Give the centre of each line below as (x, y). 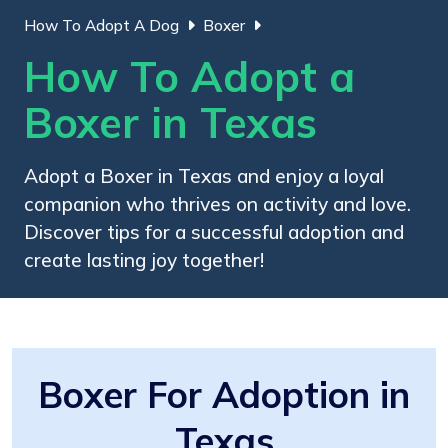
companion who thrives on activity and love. (217, 203)
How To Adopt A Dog (101, 25)
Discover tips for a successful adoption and (214, 231)
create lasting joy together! (144, 259)
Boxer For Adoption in (224, 394)
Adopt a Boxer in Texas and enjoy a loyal (204, 175)
